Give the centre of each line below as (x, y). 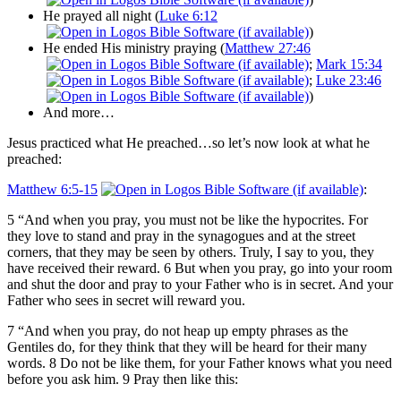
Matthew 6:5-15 (52, 189)
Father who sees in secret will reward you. (126, 300)
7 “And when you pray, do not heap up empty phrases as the (178, 330)
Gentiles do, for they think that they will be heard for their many (187, 346)
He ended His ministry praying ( (134, 47)
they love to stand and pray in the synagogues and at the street (181, 235)
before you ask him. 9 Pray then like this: (123, 379)
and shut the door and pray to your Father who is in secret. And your (200, 284)
